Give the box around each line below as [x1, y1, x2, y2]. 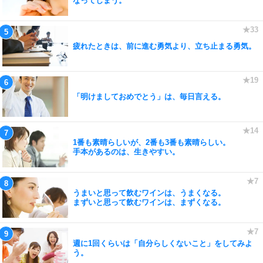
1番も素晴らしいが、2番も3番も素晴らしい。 [73, 137, 230, 147]
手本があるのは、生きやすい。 [73, 147, 180, 156]
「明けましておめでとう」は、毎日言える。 [73, 92, 225, 101]
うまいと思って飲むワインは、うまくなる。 [73, 188, 225, 197]
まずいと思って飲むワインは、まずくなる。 [73, 197, 225, 207]
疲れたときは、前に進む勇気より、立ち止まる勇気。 [73, 41, 256, 50]
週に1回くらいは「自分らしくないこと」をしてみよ [73, 238, 252, 248]
